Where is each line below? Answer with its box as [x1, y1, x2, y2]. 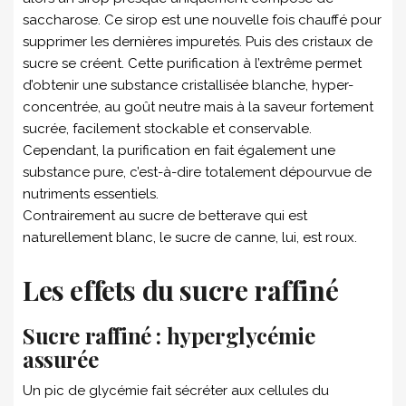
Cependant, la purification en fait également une [23, 141, 335, 159]
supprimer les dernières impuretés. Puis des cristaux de [23, 33, 372, 50]
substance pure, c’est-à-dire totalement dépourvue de [23, 163, 372, 180]
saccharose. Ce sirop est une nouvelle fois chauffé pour [23, 11, 382, 28]
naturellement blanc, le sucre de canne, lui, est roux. [23, 228, 357, 246]
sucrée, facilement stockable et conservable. [23, 120, 312, 137]
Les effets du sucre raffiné [23, 271, 339, 308]
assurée [23, 343, 99, 373]
